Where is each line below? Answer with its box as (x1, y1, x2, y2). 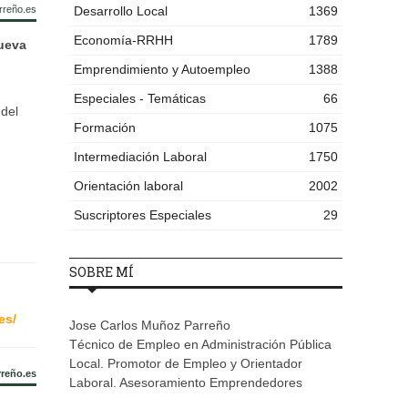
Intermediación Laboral (74, 149, 207, 165)
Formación (74, 120, 136, 136)
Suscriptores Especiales (74, 208, 211, 223)
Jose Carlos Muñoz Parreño (69, 318, 230, 333)
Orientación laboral (74, 178, 183, 194)
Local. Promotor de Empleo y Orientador (69, 356, 302, 372)
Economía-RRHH (74, 33, 173, 48)
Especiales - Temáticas (74, 91, 206, 107)
